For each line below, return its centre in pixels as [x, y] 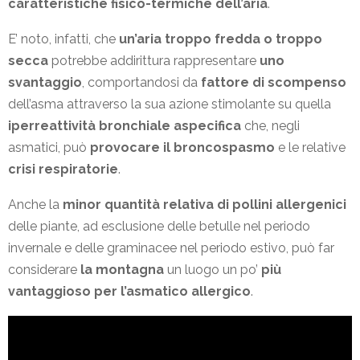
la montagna [122, 270]
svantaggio [45, 83]
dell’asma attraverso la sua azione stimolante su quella [170, 104]
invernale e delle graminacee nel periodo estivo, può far [171, 248]
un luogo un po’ [213, 270]
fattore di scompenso [274, 83]
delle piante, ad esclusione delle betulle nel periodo [159, 227]
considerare [44, 270]
